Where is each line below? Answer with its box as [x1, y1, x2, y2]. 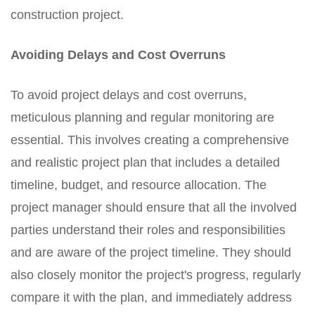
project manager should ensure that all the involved [11, 200, 297, 214]
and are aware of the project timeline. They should [11, 245, 291, 259]
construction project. [11, 8, 124, 22]
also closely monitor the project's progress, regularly [11, 268, 301, 282]
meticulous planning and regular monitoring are [11, 110, 274, 124]
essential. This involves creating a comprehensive [11, 133, 289, 147]
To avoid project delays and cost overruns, [11, 88, 247, 102]
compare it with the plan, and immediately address [11, 290, 292, 304]
